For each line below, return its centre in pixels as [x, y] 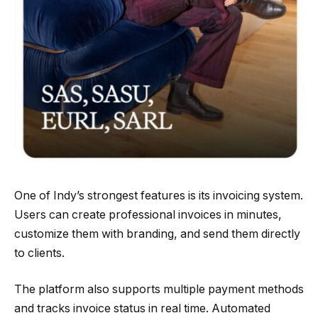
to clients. [39, 253]
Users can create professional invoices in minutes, [148, 214]
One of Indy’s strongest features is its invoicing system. [159, 195]
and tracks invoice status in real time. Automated [142, 309]
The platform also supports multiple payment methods [159, 290]
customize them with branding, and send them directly [157, 234]
